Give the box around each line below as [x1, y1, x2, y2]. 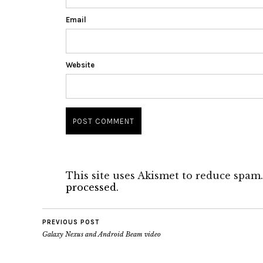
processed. [66, 181, 119, 193]
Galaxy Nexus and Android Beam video [42, 230, 161, 238]
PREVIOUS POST [42, 218, 99, 226]
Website [66, 60, 95, 69]
